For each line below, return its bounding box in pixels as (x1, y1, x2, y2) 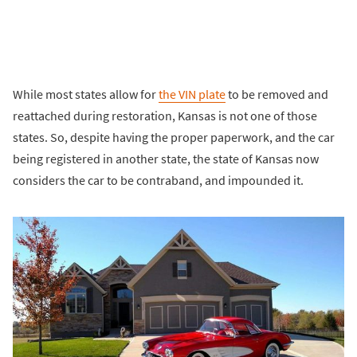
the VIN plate (159, 85, 226, 102)
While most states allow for (13, 85, 159, 102)
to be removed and (226, 85, 328, 102)
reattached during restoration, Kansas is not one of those (13, 107, 317, 124)
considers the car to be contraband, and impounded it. (13, 171, 304, 188)
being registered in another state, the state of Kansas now (13, 150, 319, 167)
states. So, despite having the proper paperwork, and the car (13, 128, 335, 145)
